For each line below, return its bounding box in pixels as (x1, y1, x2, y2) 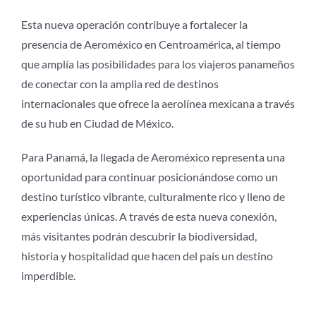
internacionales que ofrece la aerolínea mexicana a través (20, 97, 295, 111)
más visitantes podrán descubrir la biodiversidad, (20, 229, 257, 243)
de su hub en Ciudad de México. (20, 116, 174, 130)
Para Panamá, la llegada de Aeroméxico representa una (20, 150, 285, 164)
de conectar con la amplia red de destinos (20, 77, 219, 91)
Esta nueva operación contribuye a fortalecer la (20, 18, 248, 32)
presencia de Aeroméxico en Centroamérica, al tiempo (20, 37, 281, 51)
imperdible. (20, 269, 75, 283)
